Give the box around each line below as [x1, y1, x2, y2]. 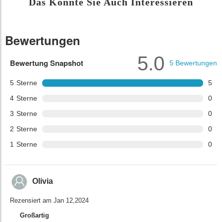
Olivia [32, 177, 53, 186]
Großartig [20, 211, 49, 219]
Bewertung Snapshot [10, 57, 83, 68]
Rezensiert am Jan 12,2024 [10, 196, 89, 204]
